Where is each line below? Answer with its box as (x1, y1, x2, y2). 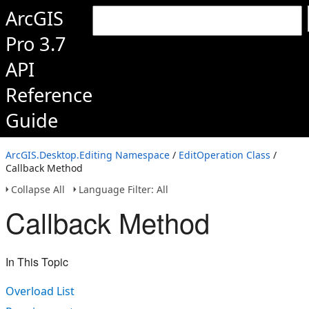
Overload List (6, 283, 74, 299)
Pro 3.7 (6, 31, 66, 57)
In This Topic (6, 254, 68, 270)
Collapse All (11, 183, 65, 196)
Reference (6, 82, 92, 108)
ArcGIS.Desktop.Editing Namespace (6, 148, 170, 161)
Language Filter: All (79, 183, 168, 196)
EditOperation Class (179, 148, 270, 161)
